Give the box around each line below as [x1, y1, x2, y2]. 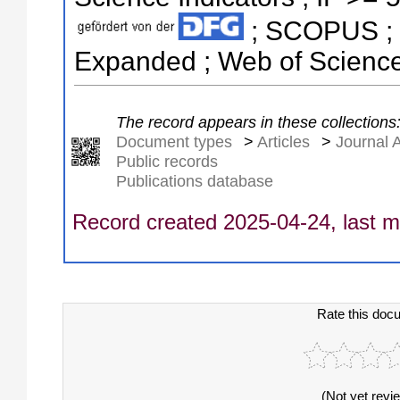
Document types [115, 132, 232, 152]
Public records [115, 152, 218, 171]
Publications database [115, 171, 273, 191]
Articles [256, 132, 310, 152]
